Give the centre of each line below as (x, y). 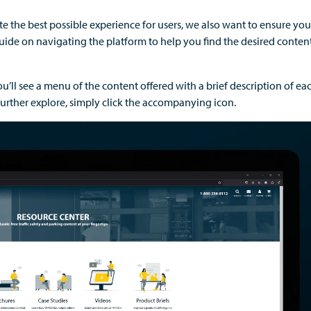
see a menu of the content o (82, 85)
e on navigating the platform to (86, 41)
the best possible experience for (83, 24)
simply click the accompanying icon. (153, 102)
